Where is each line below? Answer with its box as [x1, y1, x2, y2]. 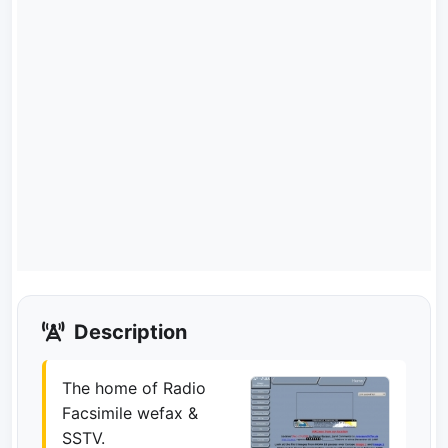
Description [69, 320, 187, 344]
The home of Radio [62, 378, 206, 398]
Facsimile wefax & [62, 403, 198, 423]
